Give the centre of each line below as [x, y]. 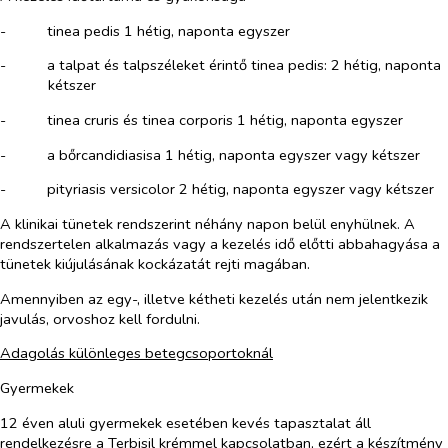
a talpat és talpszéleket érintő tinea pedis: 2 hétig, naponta [243, 65]
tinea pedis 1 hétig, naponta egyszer [168, 30]
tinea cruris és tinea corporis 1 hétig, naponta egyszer [224, 119]
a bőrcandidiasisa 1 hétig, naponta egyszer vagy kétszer [233, 154]
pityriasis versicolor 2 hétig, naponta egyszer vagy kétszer [240, 189]
